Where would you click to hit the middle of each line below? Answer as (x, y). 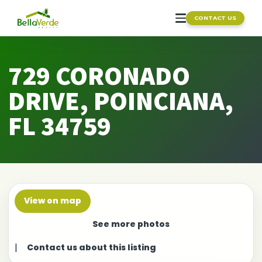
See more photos (131, 224)
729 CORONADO (99, 75)
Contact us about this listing (92, 248)
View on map (53, 201)
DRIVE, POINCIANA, (121, 100)
